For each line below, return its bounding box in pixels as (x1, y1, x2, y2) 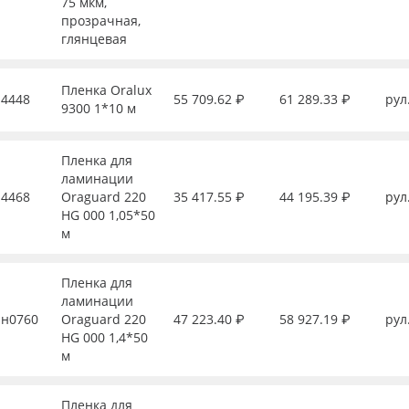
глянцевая (60, 30, 127, 47)
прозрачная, (60, 12, 141, 29)
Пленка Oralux (60, 81, 152, 99)
